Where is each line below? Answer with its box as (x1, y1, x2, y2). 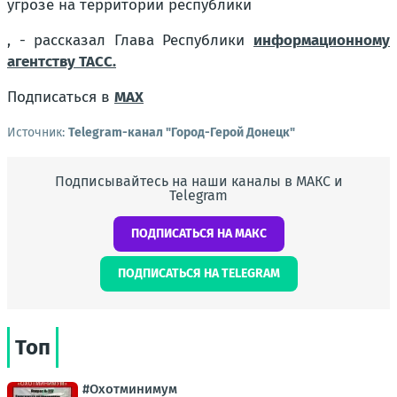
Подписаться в (7, 87, 114, 106)
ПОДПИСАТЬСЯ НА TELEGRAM (117, 265, 280, 281)
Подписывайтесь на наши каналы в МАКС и (54, 172, 343, 190)
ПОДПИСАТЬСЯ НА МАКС (130, 225, 267, 241)
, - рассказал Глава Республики (7, 30, 253, 50)
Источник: (7, 124, 68, 140)
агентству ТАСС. (7, 51, 116, 71)
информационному (253, 30, 390, 50)
